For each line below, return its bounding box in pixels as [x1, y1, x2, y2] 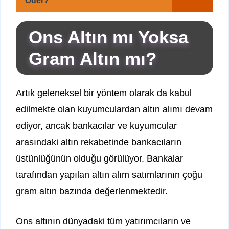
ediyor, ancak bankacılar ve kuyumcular [16, 121, 177, 131]
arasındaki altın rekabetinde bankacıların [16, 137, 181, 148]
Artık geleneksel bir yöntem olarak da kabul [16, 88, 192, 99]
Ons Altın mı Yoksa [29, 27, 188, 48]
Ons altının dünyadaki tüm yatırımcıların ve [16, 216, 191, 227]
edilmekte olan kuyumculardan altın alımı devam [16, 104, 213, 115]
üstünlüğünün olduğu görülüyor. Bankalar [16, 153, 183, 164]
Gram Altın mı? [29, 49, 156, 69]
